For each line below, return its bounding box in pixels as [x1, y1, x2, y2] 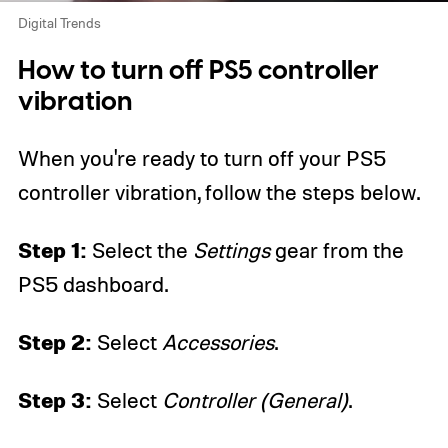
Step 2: [17, 328, 92, 356]
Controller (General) [161, 387, 348, 414]
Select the [86, 237, 193, 264]
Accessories [161, 329, 274, 356]
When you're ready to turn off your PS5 [17, 145, 386, 172]
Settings [192, 237, 270, 264]
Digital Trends [17, 13, 101, 31]
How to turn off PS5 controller [17, 51, 378, 90]
